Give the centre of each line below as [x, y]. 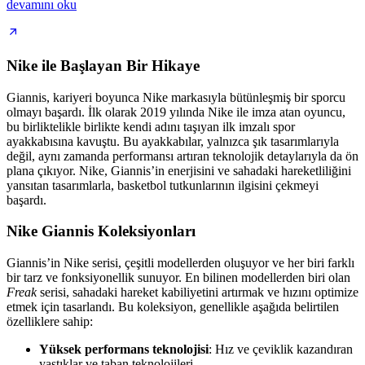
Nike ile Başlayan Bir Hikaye [103, 65]
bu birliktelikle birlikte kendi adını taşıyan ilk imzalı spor [151, 126]
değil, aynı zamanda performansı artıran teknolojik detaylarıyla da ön [182, 156]
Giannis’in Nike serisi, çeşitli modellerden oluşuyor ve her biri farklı [180, 263]
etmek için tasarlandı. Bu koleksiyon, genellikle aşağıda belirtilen [173, 307]
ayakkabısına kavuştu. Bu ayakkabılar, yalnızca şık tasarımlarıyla [173, 141]
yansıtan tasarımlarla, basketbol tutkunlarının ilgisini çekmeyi [163, 185]
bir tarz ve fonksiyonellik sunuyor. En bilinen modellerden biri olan [178, 278]
